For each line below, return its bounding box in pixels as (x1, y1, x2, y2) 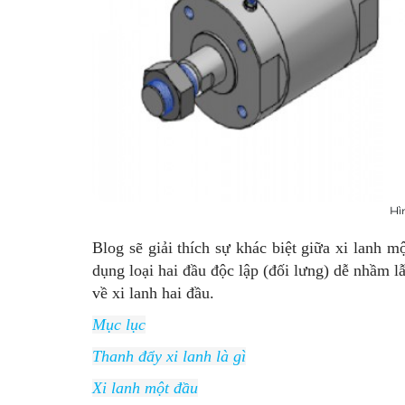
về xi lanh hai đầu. (92, 284, 214, 302)
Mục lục (92, 316, 146, 334)
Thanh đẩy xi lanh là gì (92, 347, 246, 365)
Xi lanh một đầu (92, 379, 198, 397)
